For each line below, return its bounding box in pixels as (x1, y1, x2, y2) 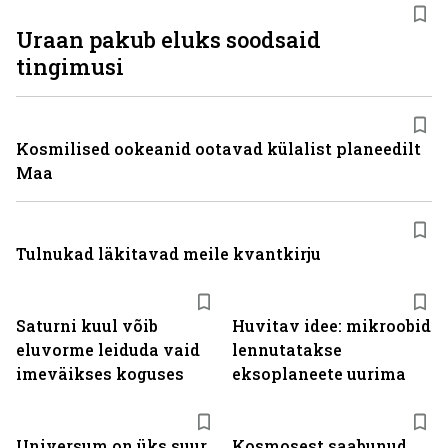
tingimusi (16, 52, 124, 81)
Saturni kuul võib (16, 315, 158, 336)
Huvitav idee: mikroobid (232, 315, 431, 336)
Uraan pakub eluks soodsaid (16, 25, 321, 54)
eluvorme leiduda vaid (16, 339, 200, 360)
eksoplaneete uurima (232, 363, 406, 384)
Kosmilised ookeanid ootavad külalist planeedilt (16, 138, 421, 159)
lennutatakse (232, 339, 342, 360)
